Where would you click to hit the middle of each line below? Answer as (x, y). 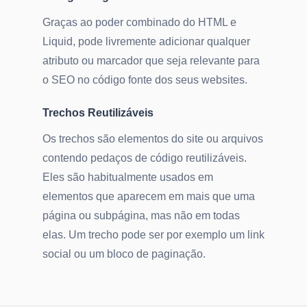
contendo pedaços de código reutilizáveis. (145, 158)
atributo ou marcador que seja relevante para (151, 61)
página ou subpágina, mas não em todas (141, 216)
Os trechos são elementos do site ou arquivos (153, 139)
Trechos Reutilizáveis (98, 113)
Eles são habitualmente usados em (128, 177)
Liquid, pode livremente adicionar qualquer (146, 42)
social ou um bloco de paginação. (124, 254)
